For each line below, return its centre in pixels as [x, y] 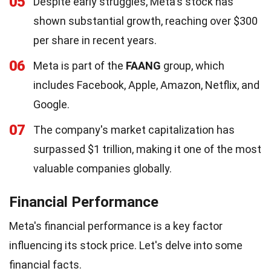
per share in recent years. [95, 40]
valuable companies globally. [103, 168]
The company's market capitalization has [134, 130]
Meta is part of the [80, 66]
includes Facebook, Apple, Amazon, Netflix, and [146, 85]
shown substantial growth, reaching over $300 [145, 21]
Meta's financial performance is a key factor [116, 226]
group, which [193, 66]
